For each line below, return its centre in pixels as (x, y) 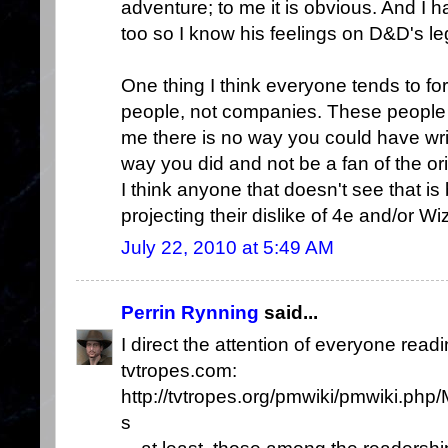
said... (288, 313)
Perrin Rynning (190, 313)
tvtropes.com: (179, 371)
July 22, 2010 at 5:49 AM (227, 248)
